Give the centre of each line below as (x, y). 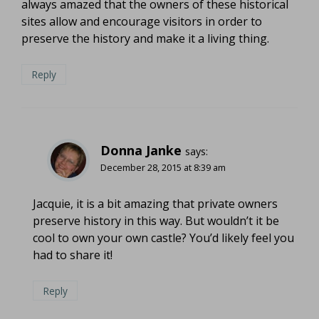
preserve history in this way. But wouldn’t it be (156, 220)
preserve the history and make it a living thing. (145, 39)
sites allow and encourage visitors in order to (142, 22)
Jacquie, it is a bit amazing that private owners (155, 203)
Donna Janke (141, 150)
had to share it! (73, 255)
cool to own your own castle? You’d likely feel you (163, 237)
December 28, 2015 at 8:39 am (163, 167)
